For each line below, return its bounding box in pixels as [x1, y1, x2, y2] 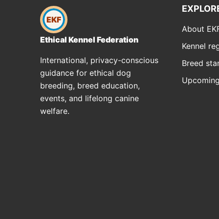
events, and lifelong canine [40, 93, 139, 103]
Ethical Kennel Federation [40, 34, 138, 44]
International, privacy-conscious [40, 55, 158, 65]
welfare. [40, 106, 69, 116]
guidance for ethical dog [40, 67, 131, 78]
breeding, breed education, [40, 80, 140, 90]
